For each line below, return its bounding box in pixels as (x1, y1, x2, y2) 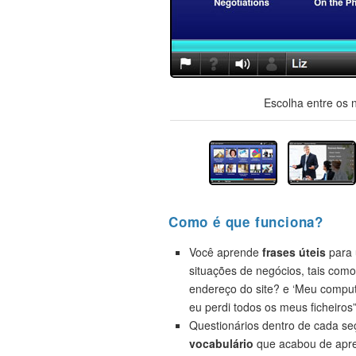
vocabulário (189, 335, 253, 351)
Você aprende (189, 244, 262, 260)
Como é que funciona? (168, 212, 323, 231)
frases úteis (262, 244, 326, 260)
